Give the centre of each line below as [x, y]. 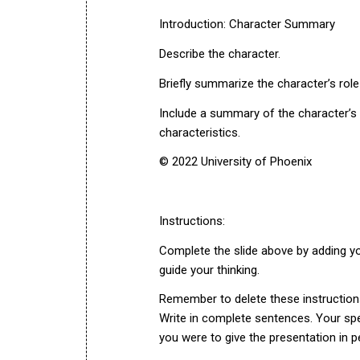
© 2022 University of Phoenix [235, 162]
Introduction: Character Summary [247, 25]
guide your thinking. [209, 270]
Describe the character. [220, 54]
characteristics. [200, 132]
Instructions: [192, 221]
